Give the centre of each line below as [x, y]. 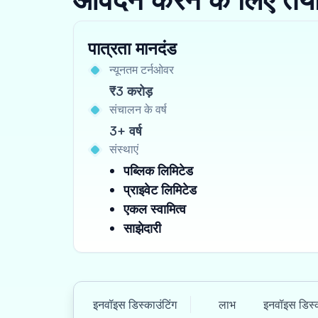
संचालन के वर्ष [138, 109]
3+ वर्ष [126, 131]
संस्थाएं [124, 149]
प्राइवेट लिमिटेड [160, 190]
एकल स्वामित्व [155, 209]
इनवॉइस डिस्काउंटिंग [135, 305]
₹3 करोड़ [131, 91]
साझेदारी [142, 228]
